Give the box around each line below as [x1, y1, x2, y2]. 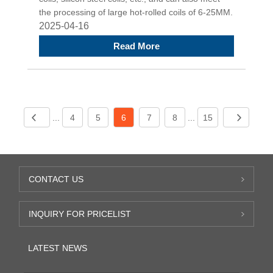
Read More [113, 40, 160, 51]
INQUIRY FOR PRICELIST [29, 208, 132, 219]
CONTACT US [29, 174, 84, 184]
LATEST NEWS [28, 243, 88, 253]
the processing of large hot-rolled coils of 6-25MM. [39, 7, 233, 17]
